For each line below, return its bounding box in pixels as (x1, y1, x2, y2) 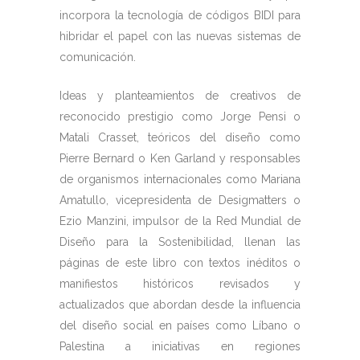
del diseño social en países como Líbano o (59, 319, 301, 332)
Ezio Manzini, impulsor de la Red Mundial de (59, 215, 301, 227)
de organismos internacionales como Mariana (59, 173, 301, 186)
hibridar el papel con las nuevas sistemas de (59, 30, 301, 43)
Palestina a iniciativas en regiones (59, 340, 301, 353)
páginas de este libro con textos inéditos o (59, 256, 301, 269)
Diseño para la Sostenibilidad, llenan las (59, 235, 301, 248)
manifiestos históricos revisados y (59, 277, 301, 290)
